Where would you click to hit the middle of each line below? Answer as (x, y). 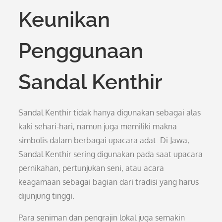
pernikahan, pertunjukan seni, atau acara (91, 168)
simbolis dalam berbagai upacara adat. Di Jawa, (104, 140)
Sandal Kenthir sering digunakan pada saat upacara (111, 154)
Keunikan (64, 20)
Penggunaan (81, 51)
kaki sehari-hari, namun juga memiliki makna (98, 126)
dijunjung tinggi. (47, 196)
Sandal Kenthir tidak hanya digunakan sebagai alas (110, 112)
